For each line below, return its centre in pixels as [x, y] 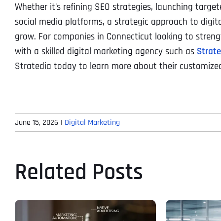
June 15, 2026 [37, 122]
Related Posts [79, 172]
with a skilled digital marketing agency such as [106, 51]
